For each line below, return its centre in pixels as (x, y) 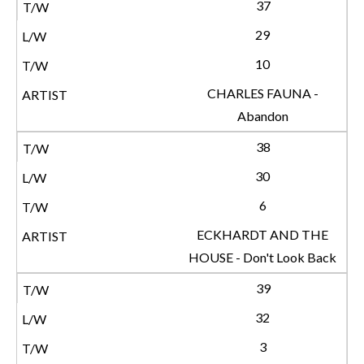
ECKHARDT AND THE (262, 234)
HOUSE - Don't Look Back (262, 257)
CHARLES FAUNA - (262, 93)
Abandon (262, 116)
